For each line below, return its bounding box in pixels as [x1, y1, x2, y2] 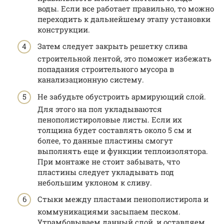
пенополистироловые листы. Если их [37, 114, 182, 124]
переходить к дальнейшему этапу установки [37, 13, 210, 24]
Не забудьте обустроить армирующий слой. [37, 91, 206, 101]
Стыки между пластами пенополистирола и [37, 194, 208, 204]
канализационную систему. [37, 74, 144, 85]
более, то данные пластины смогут [37, 135, 173, 145]
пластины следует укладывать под [37, 166, 174, 177]
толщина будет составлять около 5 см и [37, 124, 191, 135]
